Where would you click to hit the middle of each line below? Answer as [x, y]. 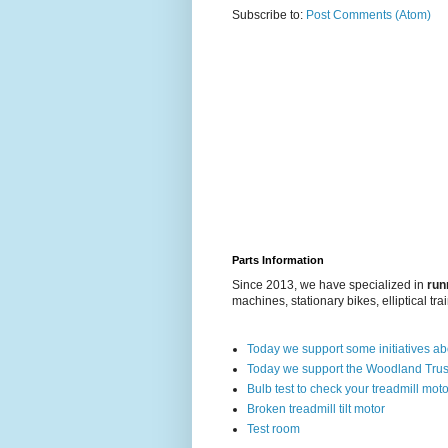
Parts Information [278, 260]
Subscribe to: [269, 14]
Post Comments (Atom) [368, 14]
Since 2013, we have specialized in [329, 285]
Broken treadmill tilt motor [316, 409]
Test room [273, 429]
